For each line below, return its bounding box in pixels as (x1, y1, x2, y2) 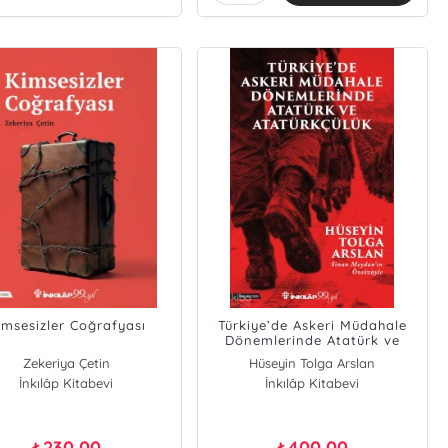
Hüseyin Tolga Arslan (249, 355, 376, 371)
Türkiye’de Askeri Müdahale (217, 317, 407, 333)
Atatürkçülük (268, 347, 357, 363)
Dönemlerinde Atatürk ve (224, 332, 400, 348)
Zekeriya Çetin (22, 355, 110, 371)
